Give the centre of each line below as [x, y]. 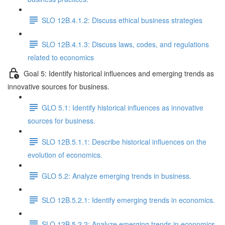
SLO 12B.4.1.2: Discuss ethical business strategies [122, 20]
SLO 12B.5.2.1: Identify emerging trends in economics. [128, 200]
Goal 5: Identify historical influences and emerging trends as [119, 73]
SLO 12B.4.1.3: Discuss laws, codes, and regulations [125, 44]
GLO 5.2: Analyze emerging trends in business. [117, 176]
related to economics [61, 57]
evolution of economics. [65, 155]
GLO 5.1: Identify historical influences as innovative [123, 107]
